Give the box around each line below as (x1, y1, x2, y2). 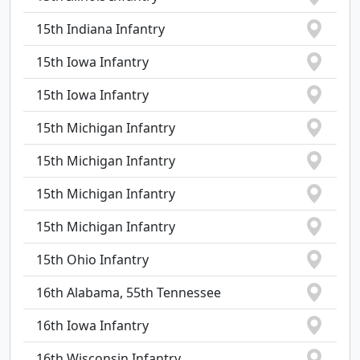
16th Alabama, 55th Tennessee (36, 284, 221, 301)
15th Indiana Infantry (36, 20, 165, 38)
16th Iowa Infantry (36, 317, 149, 334)
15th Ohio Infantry (36, 251, 149, 268)
